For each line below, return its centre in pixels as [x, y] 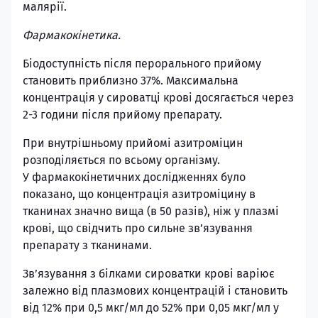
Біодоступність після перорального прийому [142, 64]
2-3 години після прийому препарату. [122, 115]
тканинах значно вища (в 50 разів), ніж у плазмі [151, 211]
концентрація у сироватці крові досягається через [158, 98]
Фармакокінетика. [72, 35]
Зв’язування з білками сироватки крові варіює [149, 274]
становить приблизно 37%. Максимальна [131, 81]
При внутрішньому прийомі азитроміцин [133, 143]
